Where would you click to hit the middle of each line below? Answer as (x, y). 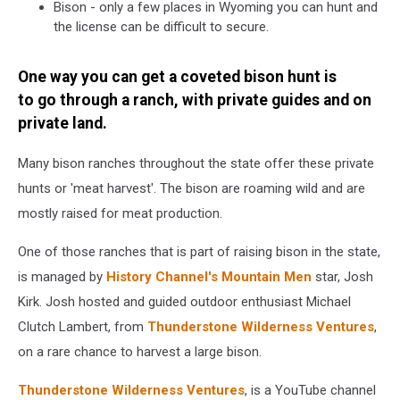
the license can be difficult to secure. (161, 26)
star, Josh (342, 276)
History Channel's (162, 276)
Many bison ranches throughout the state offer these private (196, 163)
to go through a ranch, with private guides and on (195, 100)
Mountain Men (265, 276)
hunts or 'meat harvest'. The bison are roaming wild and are (192, 188)
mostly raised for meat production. (120, 213)
